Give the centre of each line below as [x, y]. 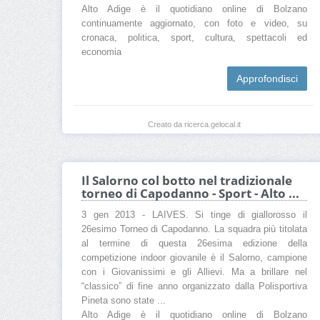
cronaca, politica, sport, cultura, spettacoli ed [194, 38]
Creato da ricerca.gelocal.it [194, 125]
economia [101, 52]
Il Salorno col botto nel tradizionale [187, 181]
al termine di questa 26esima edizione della [194, 244]
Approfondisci [267, 79]
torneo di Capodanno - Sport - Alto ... [190, 194]
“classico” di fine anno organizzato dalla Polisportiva [194, 287]
